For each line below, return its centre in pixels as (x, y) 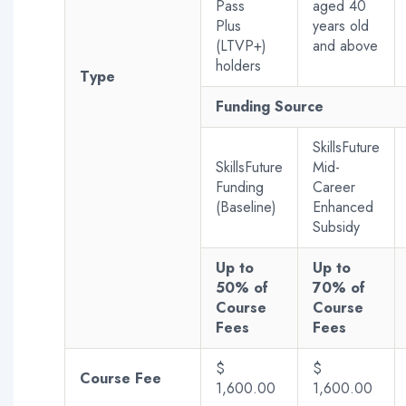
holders (238, 65)
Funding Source (270, 106)
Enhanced (343, 207)
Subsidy (336, 227)
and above (345, 45)
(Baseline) (246, 207)
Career (334, 187)
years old (341, 25)
